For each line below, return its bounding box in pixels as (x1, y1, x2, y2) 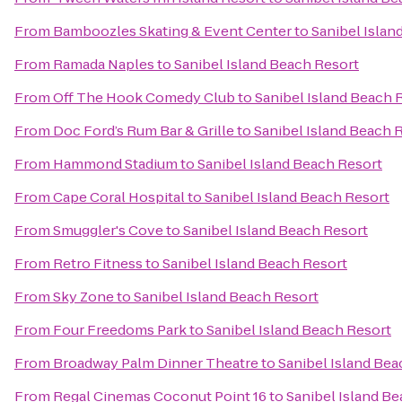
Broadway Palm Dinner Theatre (53, 354, 258, 372)
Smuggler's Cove (53, 221, 163, 240)
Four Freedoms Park (53, 320, 187, 339)
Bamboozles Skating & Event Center (53, 22, 292, 40)
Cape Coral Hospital (53, 188, 185, 206)
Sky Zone (53, 287, 114, 306)
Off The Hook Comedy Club (53, 88, 235, 107)
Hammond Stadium (53, 154, 178, 173)
